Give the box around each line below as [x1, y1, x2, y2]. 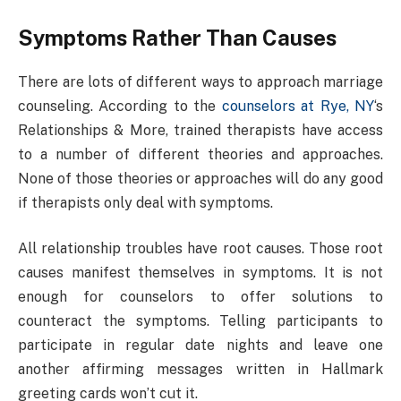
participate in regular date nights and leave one [18, 337, 383, 354]
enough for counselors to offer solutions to [18, 288, 383, 306]
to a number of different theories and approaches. [18, 145, 383, 163]
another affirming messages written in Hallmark [18, 361, 383, 379]
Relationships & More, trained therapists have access [18, 121, 383, 139]
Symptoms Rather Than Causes [18, 25, 337, 50]
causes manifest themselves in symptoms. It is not [18, 264, 383, 282]
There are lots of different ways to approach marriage [18, 73, 383, 90]
